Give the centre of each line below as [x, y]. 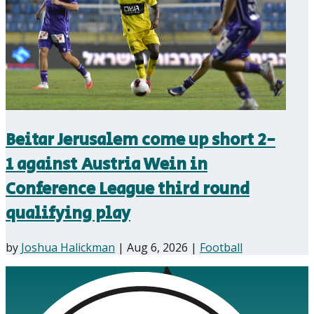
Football [221, 247]
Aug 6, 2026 [157, 247]
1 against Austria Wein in [107, 164]
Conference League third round [128, 189]
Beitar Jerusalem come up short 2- [141, 139]
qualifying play [68, 213]
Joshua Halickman [68, 247]
